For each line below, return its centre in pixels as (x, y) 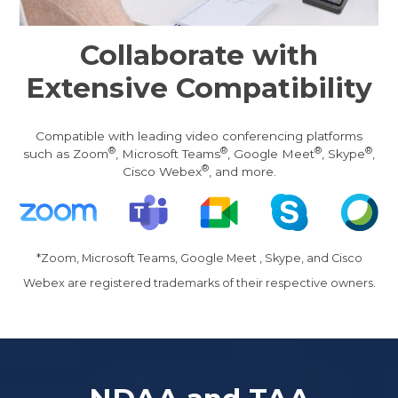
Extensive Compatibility (199, 88)
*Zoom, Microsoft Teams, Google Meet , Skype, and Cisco (199, 258)
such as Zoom (66, 153)
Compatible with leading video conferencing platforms (199, 135)
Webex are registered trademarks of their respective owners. (199, 283)
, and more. (242, 171)
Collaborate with (199, 55)
